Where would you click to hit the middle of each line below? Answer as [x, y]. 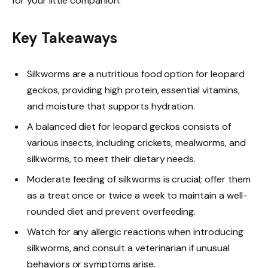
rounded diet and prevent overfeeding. [112, 212]
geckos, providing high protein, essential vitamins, [133, 90]
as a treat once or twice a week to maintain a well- [137, 196]
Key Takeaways [65, 38]
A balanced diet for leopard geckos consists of [129, 127]
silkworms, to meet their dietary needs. [112, 159]
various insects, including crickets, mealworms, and [136, 143]
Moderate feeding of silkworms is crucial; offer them [139, 179]
